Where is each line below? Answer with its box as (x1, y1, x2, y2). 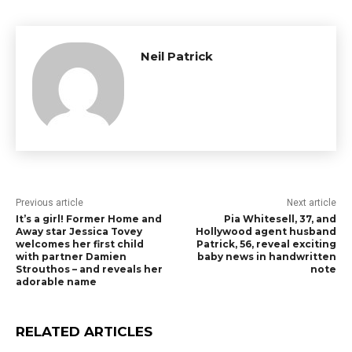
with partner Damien (16, 251, 126, 263)
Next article (286, 197, 336, 209)
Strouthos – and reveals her (16, 263, 163, 276)
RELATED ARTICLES (16, 324, 152, 340)
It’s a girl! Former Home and (16, 213, 162, 225)
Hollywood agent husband (195, 225, 336, 238)
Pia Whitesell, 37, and (223, 213, 336, 225)
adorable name (16, 276, 97, 288)
